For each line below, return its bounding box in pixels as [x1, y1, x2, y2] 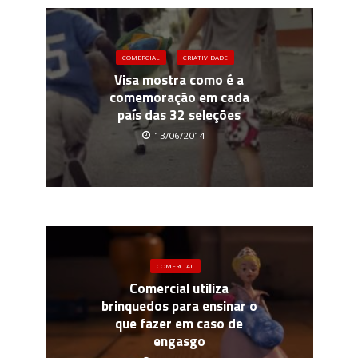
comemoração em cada [109, 86, 249, 108]
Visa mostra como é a [114, 69, 244, 90]
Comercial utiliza [129, 277, 229, 299]
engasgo [153, 330, 205, 352]
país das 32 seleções [117, 104, 241, 125]
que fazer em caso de [115, 312, 243, 334]
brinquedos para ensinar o [101, 295, 257, 316]
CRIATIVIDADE [183, 52, 228, 62]
